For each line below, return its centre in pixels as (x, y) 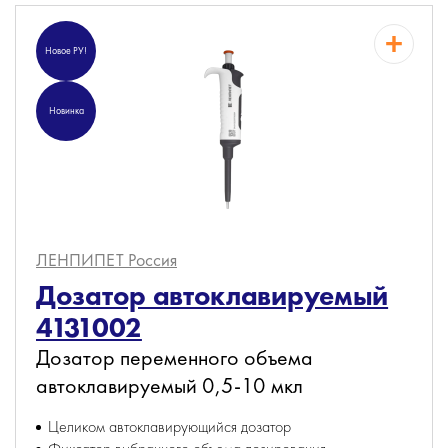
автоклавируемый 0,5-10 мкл (169, 385)
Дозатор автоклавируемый (212, 295)
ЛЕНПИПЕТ (82, 259)
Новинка (66, 110)
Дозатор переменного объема (174, 357)
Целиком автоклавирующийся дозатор (169, 426)
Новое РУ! (66, 50)
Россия (152, 259)
